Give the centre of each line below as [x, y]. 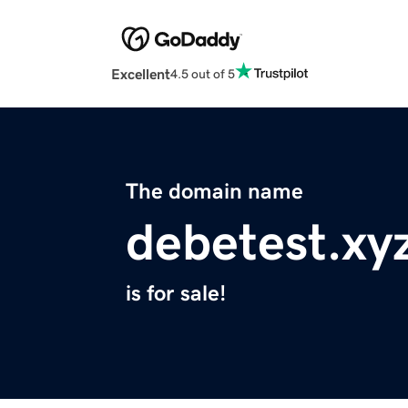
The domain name [214, 192]
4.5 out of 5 [203, 73]
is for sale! [176, 294]
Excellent [141, 74]
